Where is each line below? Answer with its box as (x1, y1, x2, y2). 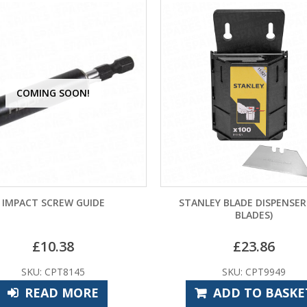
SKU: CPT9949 (221, 265, 286, 278)
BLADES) (234, 208, 273, 221)
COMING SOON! (16, 86, 90, 99)
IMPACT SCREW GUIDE (1, 195, 105, 209)
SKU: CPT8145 (21, 265, 86, 278)
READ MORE (25, 284, 99, 301)
